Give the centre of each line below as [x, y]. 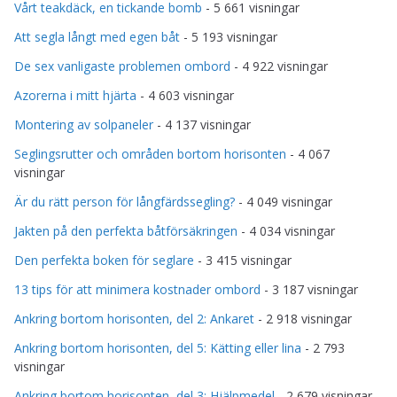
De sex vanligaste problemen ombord [122, 66]
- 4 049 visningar [284, 201]
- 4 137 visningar [202, 124]
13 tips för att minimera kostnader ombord [137, 289]
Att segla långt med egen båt [97, 36]
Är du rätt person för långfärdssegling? [125, 201]
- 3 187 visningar [309, 289]
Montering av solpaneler [84, 124]
